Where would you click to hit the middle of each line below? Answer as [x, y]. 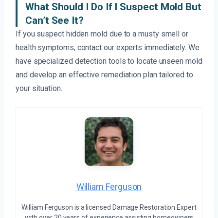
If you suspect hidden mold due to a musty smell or [102, 34]
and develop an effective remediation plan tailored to [104, 75]
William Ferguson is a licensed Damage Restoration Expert [109, 208]
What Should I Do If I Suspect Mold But [113, 7]
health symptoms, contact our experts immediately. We [108, 48]
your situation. [39, 89]
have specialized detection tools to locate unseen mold [109, 61]
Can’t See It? [54, 21]
